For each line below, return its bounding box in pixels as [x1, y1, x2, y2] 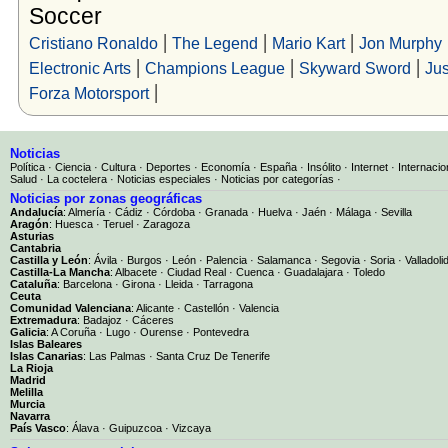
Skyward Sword [298, 58, 411, 77]
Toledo [353, 265, 385, 278]
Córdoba [153, 205, 195, 218]
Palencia [206, 253, 247, 266]
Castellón [184, 301, 229, 314]
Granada [205, 205, 248, 218]
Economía [201, 160, 250, 173]
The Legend [171, 33, 258, 52]
